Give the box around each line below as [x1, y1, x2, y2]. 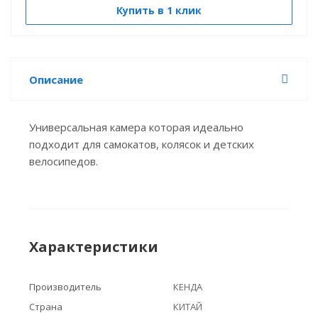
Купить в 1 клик [116, 4, 202, 17]
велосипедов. [29, 154, 98, 168]
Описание [29, 72, 83, 87]
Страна [29, 300, 62, 313]
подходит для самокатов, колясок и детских [29, 137, 254, 151]
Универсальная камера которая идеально [29, 120, 243, 134]
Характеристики [29, 237, 158, 256]
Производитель [29, 280, 102, 293]
